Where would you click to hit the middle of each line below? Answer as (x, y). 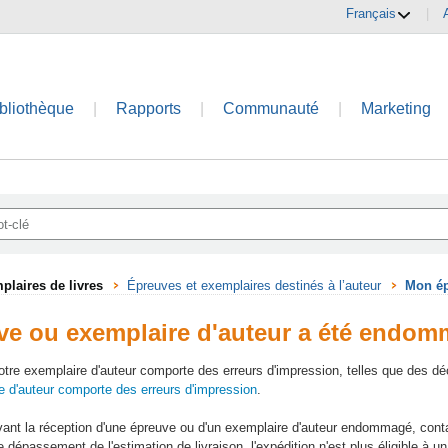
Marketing (396, 108)
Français (371, 13)
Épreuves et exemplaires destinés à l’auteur (254, 285)
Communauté (271, 108)
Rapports (149, 108)
